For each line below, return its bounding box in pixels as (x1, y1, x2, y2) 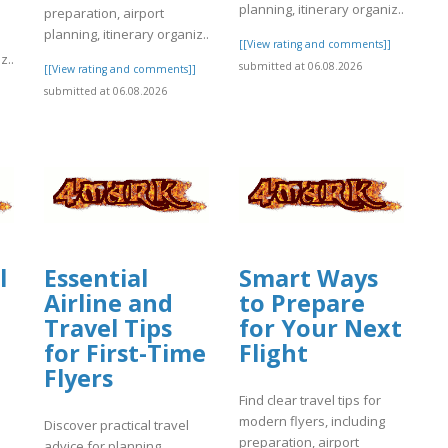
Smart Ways (239, 262, 378, 295)
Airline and (44, 287, 173, 320)
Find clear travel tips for (239, 390, 381, 409)
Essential (44, 262, 148, 295)
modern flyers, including (239, 411, 385, 430)
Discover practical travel (44, 415, 189, 434)
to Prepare (239, 287, 365, 320)
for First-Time (44, 337, 206, 370)
